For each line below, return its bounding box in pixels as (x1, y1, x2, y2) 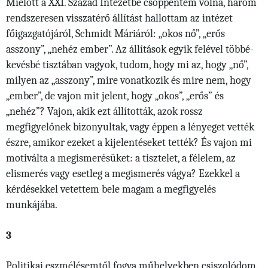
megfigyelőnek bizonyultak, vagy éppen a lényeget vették (6, 121, 254, 133)
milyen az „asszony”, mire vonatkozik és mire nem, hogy (6, 74, 251, 87)
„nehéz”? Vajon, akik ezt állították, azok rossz (6, 105, 203, 118)
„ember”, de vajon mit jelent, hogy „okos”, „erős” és (6, 90, 224, 102)
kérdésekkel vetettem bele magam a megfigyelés (6, 183, 216, 196)
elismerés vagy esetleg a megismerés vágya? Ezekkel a (6, 167, 240, 180)
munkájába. (6, 199, 57, 211)
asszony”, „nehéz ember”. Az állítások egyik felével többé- (6, 43, 254, 56)
